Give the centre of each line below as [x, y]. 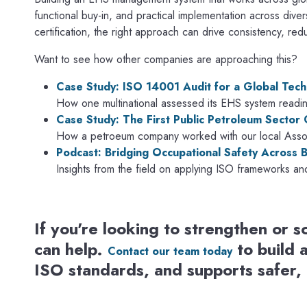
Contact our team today [170, 251]
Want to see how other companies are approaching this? [166, 59]
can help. [71, 249]
